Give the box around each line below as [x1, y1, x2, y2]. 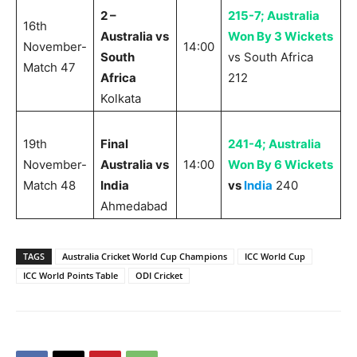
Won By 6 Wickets [228, 157, 333, 173]
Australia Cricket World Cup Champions [62, 250, 227, 263]
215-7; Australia [228, 8, 320, 24]
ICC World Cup [245, 250, 305, 263]
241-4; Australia [228, 136, 321, 152]
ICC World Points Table [23, 269, 118, 282]
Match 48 [23, 178, 76, 194]
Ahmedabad [100, 198, 167, 214]
